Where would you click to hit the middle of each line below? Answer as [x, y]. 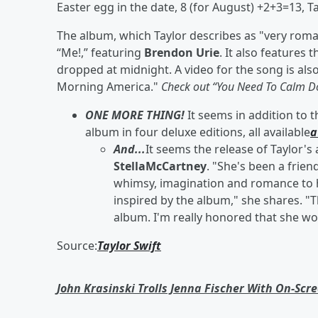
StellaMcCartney [160, 166]
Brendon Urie [182, 53]
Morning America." [109, 87]
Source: [77, 246]
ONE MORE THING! [136, 115]
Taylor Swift [129, 246]
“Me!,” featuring [100, 53]
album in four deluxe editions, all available [198, 132]
